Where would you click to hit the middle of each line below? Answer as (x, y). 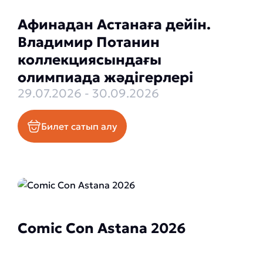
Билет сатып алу (79, 126)
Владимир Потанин (89, 42)
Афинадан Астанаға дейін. (114, 25)
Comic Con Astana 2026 (102, 228)
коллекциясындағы (90, 60)
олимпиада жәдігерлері (105, 77)
